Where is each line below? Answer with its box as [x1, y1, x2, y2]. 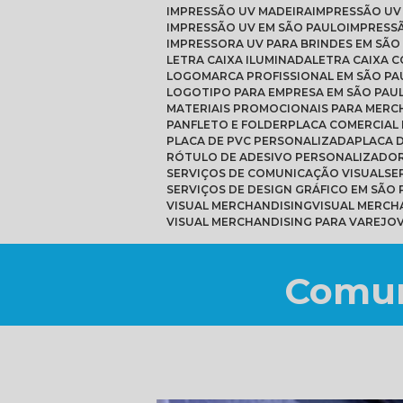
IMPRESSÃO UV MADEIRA [169, 4, 312, 18]
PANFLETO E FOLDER [173, 117, 288, 131]
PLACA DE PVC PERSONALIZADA [174, 133, 354, 148]
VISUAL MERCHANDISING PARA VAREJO [174, 214, 397, 228]
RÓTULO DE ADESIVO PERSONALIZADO [174, 149, 398, 164]
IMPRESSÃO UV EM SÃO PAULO [169, 20, 346, 34]
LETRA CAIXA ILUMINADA [172, 52, 312, 67]
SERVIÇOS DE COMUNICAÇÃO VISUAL [173, 166, 384, 180]
